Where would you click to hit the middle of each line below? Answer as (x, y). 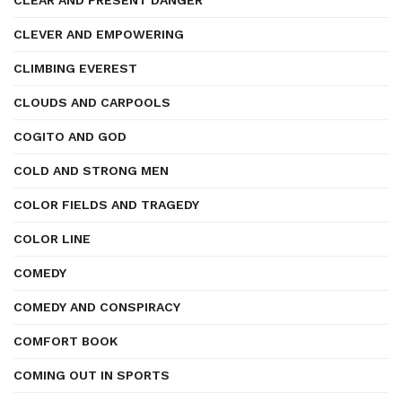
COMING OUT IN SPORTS (92, 375)
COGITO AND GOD (70, 136)
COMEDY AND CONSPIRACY (97, 307)
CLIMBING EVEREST (75, 68)
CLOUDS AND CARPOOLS (92, 102)
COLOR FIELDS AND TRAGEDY (106, 205)
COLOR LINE (52, 239)
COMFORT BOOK (66, 341)
